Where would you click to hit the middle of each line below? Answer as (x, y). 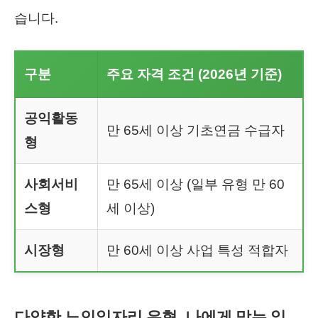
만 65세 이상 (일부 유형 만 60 (196, 184)
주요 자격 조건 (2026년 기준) (194, 74)
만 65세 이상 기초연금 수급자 (196, 130)
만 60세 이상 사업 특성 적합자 (197, 250)
